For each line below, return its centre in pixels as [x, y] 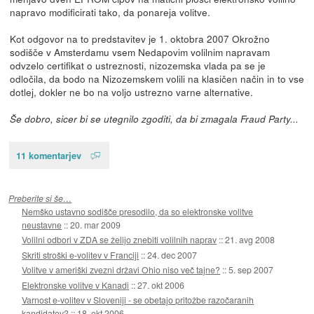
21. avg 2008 [250, 240]
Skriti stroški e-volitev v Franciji [81, 254]
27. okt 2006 [161, 285]
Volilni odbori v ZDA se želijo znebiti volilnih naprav [120, 240]
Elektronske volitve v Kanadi [76, 285]
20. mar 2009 [96, 224]
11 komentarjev [48, 155]
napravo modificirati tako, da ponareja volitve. [110, 12]
